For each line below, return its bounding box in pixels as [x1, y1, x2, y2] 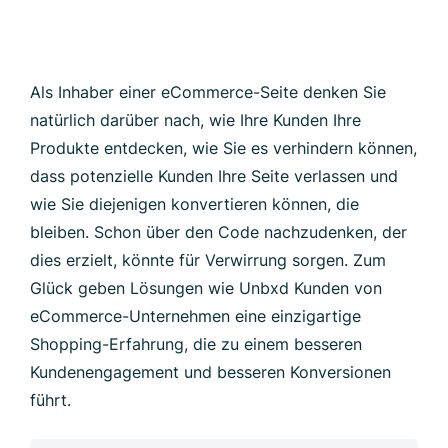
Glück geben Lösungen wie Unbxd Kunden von [30, 277, 382, 298]
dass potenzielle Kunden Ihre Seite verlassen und [30, 165, 398, 186]
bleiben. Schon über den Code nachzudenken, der [30, 221, 407, 242]
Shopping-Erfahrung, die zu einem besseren [30, 333, 362, 354]
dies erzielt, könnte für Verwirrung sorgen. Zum [30, 249, 386, 270]
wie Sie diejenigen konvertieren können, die [30, 193, 359, 214]
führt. [30, 389, 71, 410]
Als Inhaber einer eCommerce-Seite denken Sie [30, 81, 386, 102]
